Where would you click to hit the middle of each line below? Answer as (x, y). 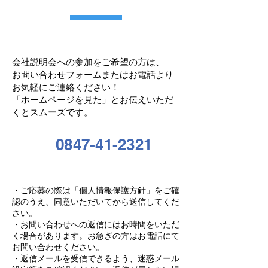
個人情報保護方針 (112, 190)
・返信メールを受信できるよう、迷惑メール (96, 258)
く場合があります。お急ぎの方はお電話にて (96, 236)
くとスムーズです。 (52, 112)
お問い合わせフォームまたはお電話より (93, 74)
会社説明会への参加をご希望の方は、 (88, 62)
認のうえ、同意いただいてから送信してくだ (96, 202)
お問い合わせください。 (58, 247)
